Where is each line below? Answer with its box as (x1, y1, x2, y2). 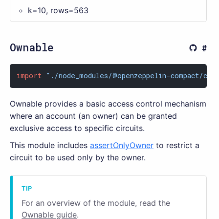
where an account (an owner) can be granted (10, 110, 177, 121)
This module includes (10, 140, 90, 150)
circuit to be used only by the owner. (10, 152, 146, 162)
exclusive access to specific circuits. (10, 123, 145, 133)
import (17, 71, 42, 81)
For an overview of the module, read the (22, 197, 171, 208)
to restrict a (153, 140, 199, 150)
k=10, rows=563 (28, 5, 88, 15)
